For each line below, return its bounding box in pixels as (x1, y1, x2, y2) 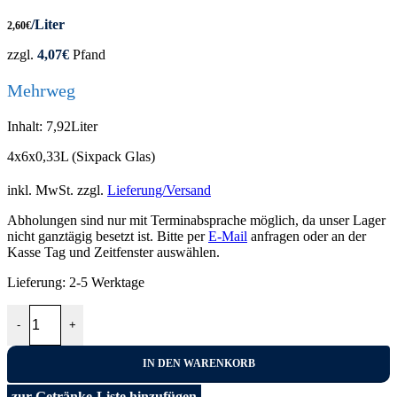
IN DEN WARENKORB (142, 357, 255, 370)
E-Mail (208, 228, 247, 244)
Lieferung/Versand (107, 182, 211, 198)
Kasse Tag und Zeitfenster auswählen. (7, 244, 220, 260)
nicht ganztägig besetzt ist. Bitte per (7, 228, 208, 244)
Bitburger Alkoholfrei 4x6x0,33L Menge (6, 303, 234, 319)
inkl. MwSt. (7, 182, 74, 198)
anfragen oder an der (247, 228, 366, 244)
